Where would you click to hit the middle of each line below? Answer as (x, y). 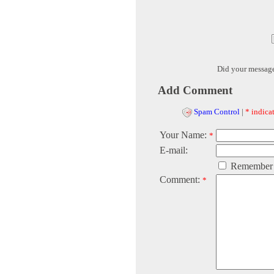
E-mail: (174, 150)
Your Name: (184, 135)
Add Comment (195, 91)
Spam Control (217, 112)
